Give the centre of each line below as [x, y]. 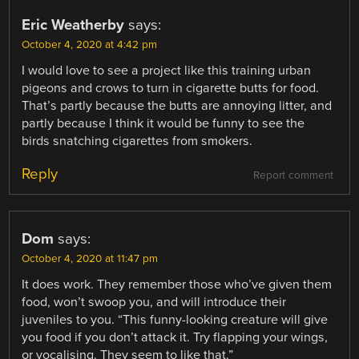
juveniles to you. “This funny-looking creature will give [175, 320]
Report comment [293, 176]
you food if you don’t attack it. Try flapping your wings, [175, 338]
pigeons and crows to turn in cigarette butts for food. [171, 89]
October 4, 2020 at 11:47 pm [90, 259]
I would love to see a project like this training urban [167, 71]
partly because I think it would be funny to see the [163, 124]
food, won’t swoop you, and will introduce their [154, 303]
